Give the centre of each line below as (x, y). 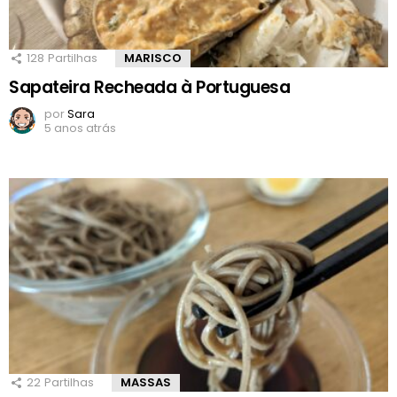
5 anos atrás (80, 128)
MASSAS (146, 383)
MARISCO (153, 58)
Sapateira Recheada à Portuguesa (150, 88)
